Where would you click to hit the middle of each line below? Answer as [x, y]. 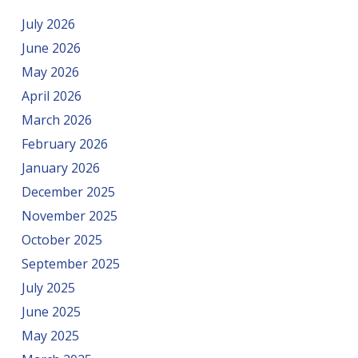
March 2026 [56, 120]
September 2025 [70, 264]
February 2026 [64, 144]
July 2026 [48, 24]
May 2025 [50, 336]
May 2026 [50, 72]
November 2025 [69, 216]
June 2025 [51, 312]
